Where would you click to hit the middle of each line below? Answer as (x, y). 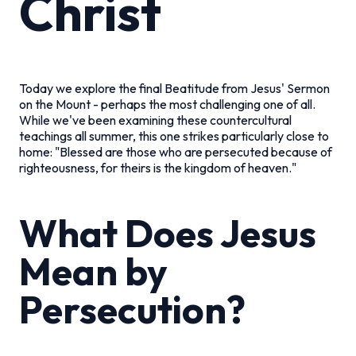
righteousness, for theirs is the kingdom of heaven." (158, 167)
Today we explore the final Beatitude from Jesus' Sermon (174, 88)
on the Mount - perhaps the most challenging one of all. (167, 104)
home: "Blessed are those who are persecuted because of (176, 151)
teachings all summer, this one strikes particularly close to (174, 135)
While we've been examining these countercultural (155, 120)
